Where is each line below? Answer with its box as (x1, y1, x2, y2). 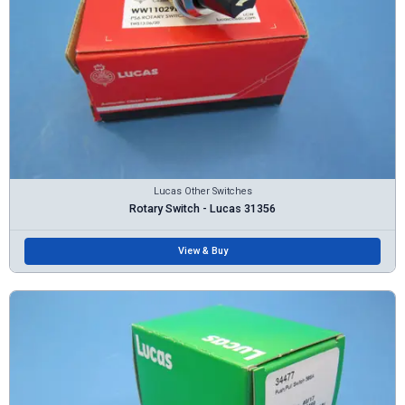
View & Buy (177, 245, 228, 258)
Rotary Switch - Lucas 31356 (129, 202, 276, 216)
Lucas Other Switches (153, 185, 252, 198)
